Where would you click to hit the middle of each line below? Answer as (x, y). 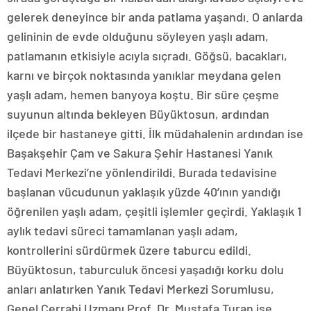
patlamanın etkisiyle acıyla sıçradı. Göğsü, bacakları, (147, 56)
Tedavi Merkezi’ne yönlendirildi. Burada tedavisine (142, 172)
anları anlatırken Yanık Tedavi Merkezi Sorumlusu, (141, 289)
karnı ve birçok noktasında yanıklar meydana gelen (144, 75)
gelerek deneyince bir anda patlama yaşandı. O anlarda (155, 17)
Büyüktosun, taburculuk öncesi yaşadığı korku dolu (145, 269)
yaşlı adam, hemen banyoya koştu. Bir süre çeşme (143, 94)
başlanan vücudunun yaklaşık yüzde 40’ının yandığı (144, 192)
